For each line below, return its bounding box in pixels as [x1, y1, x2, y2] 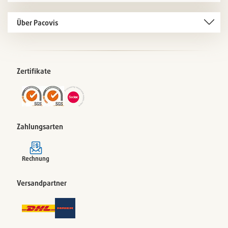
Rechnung [22, 155, 49, 163]
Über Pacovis [17, 18, 58, 27]
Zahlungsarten [17, 122, 63, 131]
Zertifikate [17, 67, 51, 76]
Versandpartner [17, 179, 67, 188]
